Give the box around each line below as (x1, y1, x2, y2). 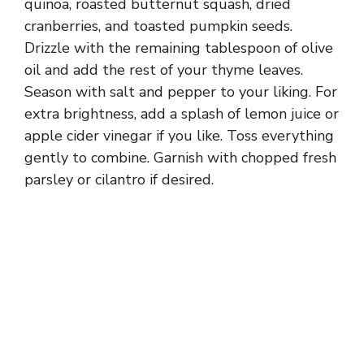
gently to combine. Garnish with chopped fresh (24, 147, 336, 167)
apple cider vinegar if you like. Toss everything (24, 125, 334, 145)
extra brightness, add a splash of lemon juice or (24, 103, 339, 123)
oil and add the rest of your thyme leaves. (24, 59, 303, 80)
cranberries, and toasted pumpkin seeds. (24, 15, 292, 36)
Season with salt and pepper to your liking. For (24, 81, 337, 102)
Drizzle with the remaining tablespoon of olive (24, 37, 333, 58)
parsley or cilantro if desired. (24, 169, 214, 189)
